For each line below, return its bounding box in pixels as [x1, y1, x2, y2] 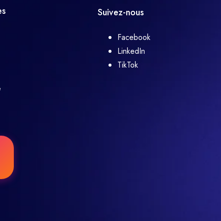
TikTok [117, 59, 138, 71]
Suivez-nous [98, 6, 144, 19]
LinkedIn [117, 45, 145, 57]
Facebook [117, 32, 150, 43]
